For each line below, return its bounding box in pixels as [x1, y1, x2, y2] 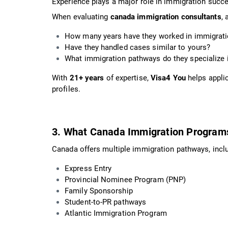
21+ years [69, 73, 104, 82]
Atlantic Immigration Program [65, 208, 167, 218]
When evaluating [52, 12, 110, 21]
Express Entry [65, 163, 112, 173]
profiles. [52, 84, 80, 94]
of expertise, [104, 73, 151, 82]
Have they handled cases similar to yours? [65, 42, 211, 52]
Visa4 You [150, 73, 186, 82]
